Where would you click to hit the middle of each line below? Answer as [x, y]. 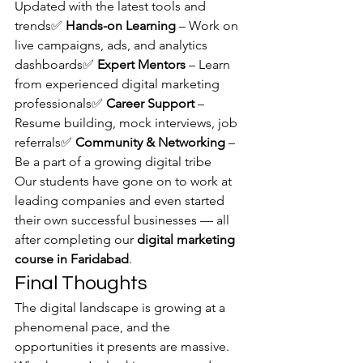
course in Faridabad [72, 259]
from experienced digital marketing [119, 84]
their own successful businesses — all [124, 220]
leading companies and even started [121, 201]
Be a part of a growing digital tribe [113, 162]
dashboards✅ [56, 64]
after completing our [76, 239]
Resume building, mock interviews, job [128, 123]
